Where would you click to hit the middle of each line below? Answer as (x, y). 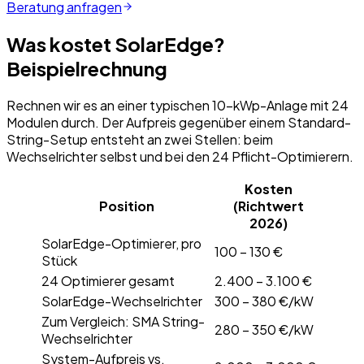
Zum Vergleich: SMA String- (123, 322)
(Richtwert (269, 206)
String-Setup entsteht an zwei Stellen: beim (140, 140)
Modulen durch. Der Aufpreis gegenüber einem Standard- (179, 123)
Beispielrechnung (87, 69)
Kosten (269, 189)
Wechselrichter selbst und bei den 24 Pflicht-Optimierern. (180, 157)
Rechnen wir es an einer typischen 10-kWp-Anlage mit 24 (178, 106)
